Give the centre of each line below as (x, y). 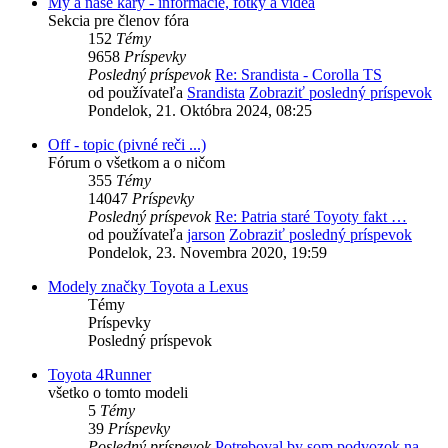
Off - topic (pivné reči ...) (127, 145)
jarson (206, 235)
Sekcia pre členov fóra (118, 21)
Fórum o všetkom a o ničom (136, 163)
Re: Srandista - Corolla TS (298, 75)
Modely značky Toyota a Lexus (148, 287)
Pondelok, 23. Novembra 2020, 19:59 (207, 253)
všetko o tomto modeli (118, 393)
